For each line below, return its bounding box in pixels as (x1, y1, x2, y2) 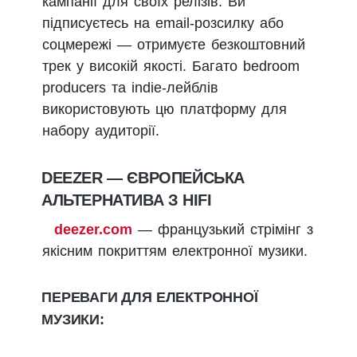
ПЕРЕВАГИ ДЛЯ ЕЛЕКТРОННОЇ (41, 288, 258, 305)
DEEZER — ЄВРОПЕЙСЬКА (41, 168, 245, 186)
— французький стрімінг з (132, 221, 313, 237)
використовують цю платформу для (42, 100, 287, 117)
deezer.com (54, 221, 132, 237)
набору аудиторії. (42, 122, 159, 139)
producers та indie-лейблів (42, 79, 218, 96)
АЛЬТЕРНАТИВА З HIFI (41, 190, 212, 209)
